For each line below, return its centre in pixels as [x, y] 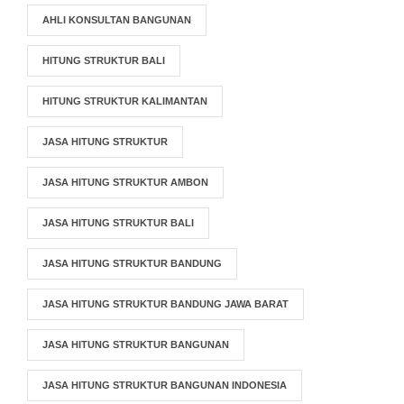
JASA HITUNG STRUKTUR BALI [118, 223]
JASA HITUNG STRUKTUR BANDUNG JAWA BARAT [165, 304]
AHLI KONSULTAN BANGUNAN [117, 20]
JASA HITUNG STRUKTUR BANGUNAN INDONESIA [165, 385]
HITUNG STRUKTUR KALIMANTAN [125, 101]
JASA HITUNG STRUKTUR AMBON [125, 182]
